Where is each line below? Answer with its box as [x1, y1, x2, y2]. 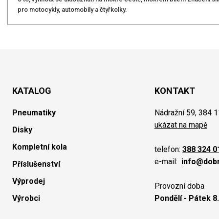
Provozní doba [154, 181, 204, 191]
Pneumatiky [12, 108, 56, 117]
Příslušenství [12, 159, 60, 169]
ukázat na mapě [154, 120, 207, 130]
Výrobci [12, 194, 40, 203]
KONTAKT [154, 86, 195, 96]
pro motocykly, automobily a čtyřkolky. [18, 6, 127, 13]
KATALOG [12, 86, 51, 96]
